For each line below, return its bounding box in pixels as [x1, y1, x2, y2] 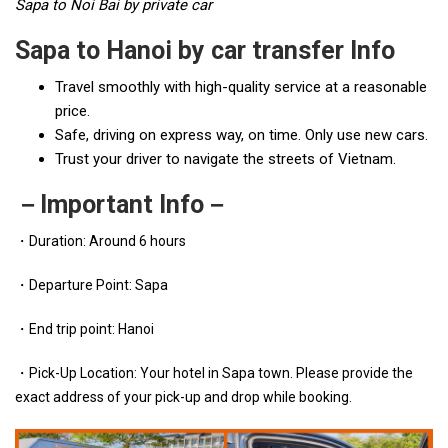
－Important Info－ [15, 190, 229, 219]
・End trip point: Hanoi [15, 321, 154, 337]
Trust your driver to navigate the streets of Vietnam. [55, 150, 396, 168]
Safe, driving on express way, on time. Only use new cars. [55, 126, 428, 144]
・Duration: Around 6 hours [15, 233, 186, 249]
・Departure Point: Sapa [15, 277, 168, 293]
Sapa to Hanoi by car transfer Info [15, 36, 395, 65]
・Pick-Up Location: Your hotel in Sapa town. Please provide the [15, 365, 413, 381]
